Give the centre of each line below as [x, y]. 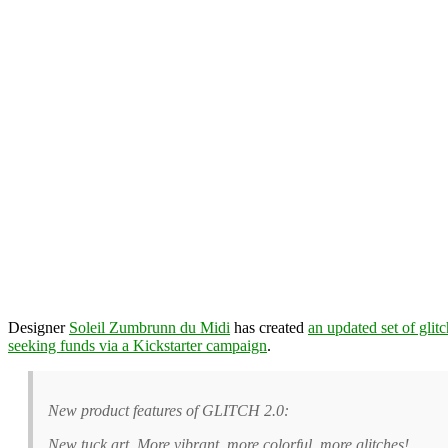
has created [269, 327]
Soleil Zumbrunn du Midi [149, 327]
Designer [38, 327]
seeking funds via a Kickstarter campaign [137, 345]
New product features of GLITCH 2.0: [168, 410]
